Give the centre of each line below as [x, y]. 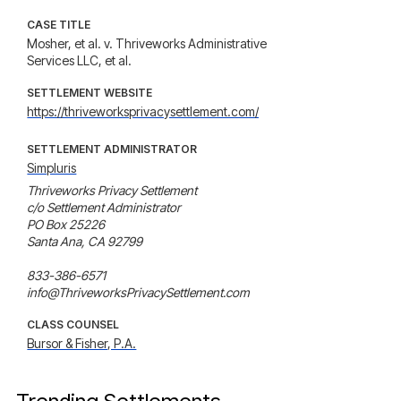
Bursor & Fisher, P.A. [82, 343]
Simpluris [52, 168]
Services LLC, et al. [80, 60]
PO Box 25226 [66, 224]
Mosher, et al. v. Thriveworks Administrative [147, 43]
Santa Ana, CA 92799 [85, 241]
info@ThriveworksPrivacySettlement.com [139, 292]
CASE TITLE [59, 25]
